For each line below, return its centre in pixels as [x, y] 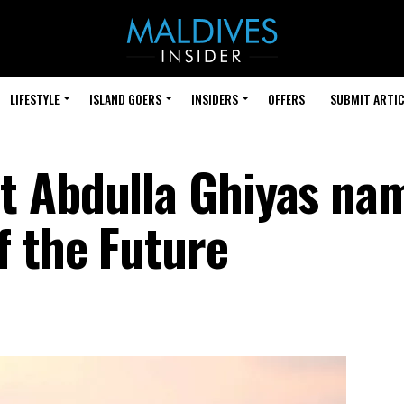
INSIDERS [215, 99]
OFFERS [286, 99]
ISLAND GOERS [125, 99]
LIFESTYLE [35, 99]
